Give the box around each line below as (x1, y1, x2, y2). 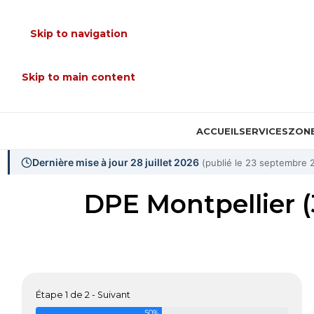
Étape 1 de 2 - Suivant (35, 289, 130, 300)
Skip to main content (22, 71, 135, 83)
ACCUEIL (196, 125, 239, 137)
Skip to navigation (29, 27, 128, 40)
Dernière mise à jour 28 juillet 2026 (32, 156, 199, 168)
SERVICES (238, 125, 288, 137)
